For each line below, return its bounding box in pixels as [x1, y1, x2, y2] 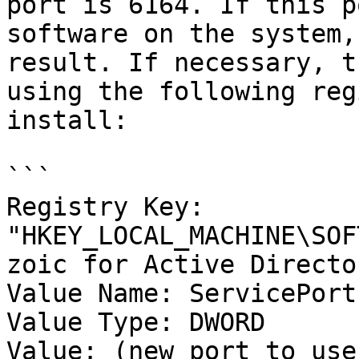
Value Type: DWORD [6, 308, 265, 337]
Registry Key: [6, 192, 204, 221]
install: [6, 106, 128, 135]
